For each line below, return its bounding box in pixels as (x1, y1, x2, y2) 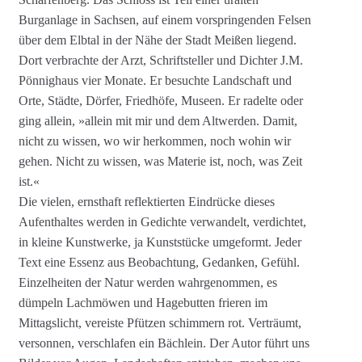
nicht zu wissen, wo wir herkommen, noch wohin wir (18, 134, 291, 149)
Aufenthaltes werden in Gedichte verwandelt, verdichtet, (18, 215, 306, 229)
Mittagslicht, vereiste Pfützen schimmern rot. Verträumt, (18, 316, 301, 330)
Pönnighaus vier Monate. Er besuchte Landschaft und (18, 74, 292, 88)
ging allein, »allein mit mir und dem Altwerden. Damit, (18, 114, 297, 128)
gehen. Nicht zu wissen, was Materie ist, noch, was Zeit (18, 154, 302, 169)
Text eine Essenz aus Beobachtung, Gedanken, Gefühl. (18, 255, 300, 270)
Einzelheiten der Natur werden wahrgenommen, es (18, 276, 277, 290)
